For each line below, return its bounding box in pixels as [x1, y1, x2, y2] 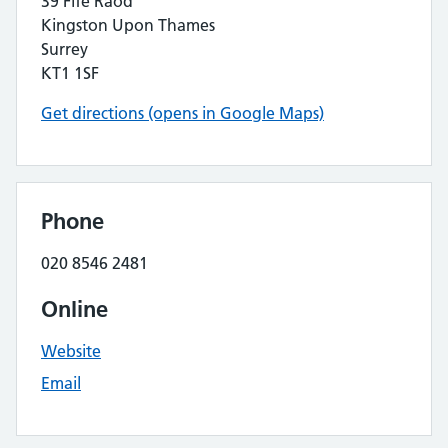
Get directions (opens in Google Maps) [41, 103, 324, 123]
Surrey [41, 39, 88, 59]
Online [41, 295, 108, 323]
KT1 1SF [41, 63, 99, 83]
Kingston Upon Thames [41, 15, 215, 35]
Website [41, 341, 101, 361]
